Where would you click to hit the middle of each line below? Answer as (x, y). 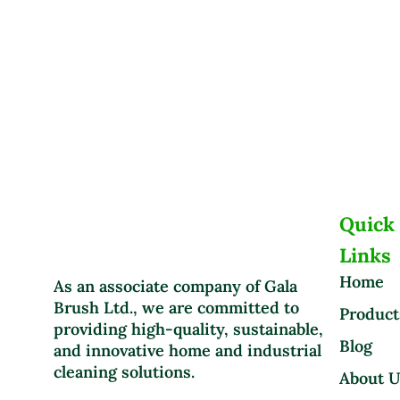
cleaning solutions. (126, 371)
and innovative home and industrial (187, 350)
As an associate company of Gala (175, 286)
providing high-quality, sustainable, (188, 329)
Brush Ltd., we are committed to (176, 307)
